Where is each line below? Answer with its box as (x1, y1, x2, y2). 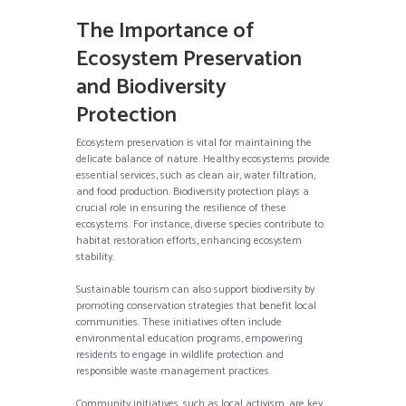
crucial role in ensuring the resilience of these (76, 198, 286, 217)
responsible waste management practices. (76, 362, 271, 380)
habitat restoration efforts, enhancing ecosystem (76, 231, 302, 249)
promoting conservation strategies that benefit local (76, 296, 316, 314)
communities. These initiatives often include (76, 313, 282, 331)
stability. (76, 247, 114, 266)
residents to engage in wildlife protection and (76, 345, 284, 363)
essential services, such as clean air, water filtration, (76, 166, 315, 184)
